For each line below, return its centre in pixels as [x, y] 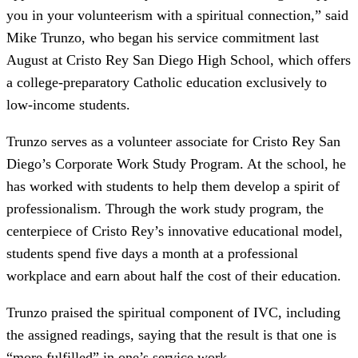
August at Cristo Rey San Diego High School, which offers [179, 60]
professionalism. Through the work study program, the [165, 209]
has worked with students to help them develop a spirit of [173, 187]
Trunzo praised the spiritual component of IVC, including [173, 313]
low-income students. [68, 105]
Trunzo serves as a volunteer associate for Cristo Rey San [173, 142]
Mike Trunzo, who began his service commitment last [163, 38]
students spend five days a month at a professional [152, 254]
